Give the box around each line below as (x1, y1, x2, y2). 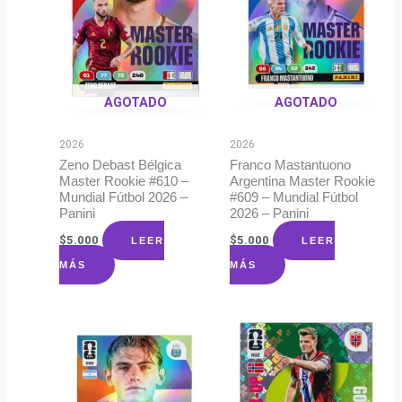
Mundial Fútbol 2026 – (59, 190, 188, 205)
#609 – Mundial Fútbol (229, 190, 358, 205)
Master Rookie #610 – (59, 174, 189, 189)
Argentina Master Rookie (229, 174, 375, 189)
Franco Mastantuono (229, 158, 351, 173)
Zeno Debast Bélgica (59, 158, 182, 173)
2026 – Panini (229, 206, 309, 222)
